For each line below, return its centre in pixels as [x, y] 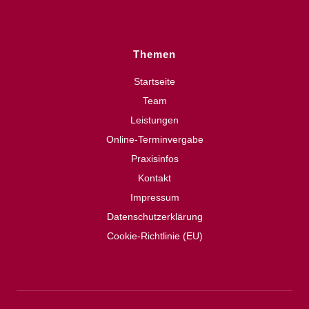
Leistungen [154, 120]
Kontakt [154, 178]
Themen [154, 54]
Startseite [154, 81]
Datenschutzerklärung [154, 216]
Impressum [154, 197]
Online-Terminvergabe [154, 139]
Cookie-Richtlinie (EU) [154, 236]
